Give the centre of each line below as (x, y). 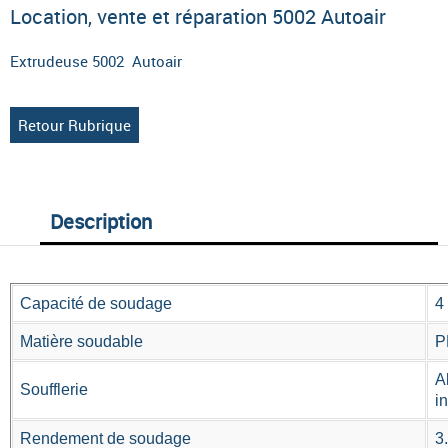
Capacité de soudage (96, 304)
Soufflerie (54, 390)
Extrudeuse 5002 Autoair (96, 61)
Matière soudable (81, 342)
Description (101, 222)
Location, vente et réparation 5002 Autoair (198, 16)
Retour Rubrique (74, 125)
